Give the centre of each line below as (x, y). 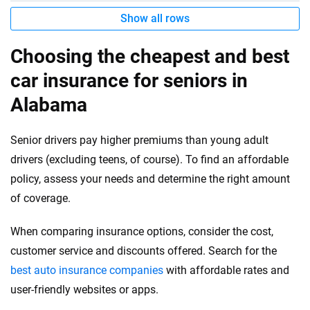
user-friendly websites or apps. (84, 290)
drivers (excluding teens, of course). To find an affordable (149, 159)
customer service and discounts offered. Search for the (144, 251)
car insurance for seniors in (129, 81)
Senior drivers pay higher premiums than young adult (139, 140)
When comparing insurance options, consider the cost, (142, 231)
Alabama (49, 105)
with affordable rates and (226, 270)
